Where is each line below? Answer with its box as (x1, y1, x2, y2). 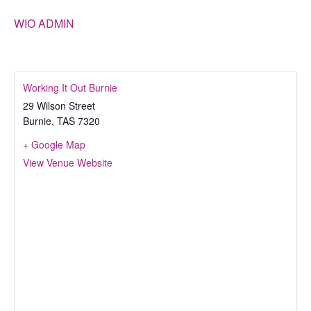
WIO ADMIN (14, 15, 74, 32)
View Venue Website (23, 155, 112, 169)
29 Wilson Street (23, 98, 95, 112)
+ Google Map (23, 137, 85, 151)
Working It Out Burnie (23, 80, 117, 94)
